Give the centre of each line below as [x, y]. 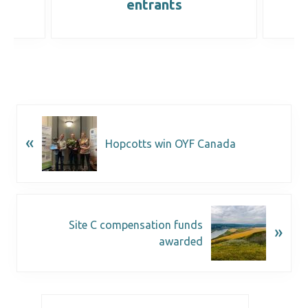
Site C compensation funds [136, 224]
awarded [181, 241]
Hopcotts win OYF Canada [170, 143]
